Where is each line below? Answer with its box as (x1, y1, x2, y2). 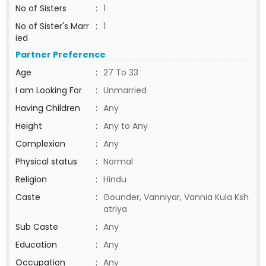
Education (15, 239, 57, 251)
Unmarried (103, 84, 147, 96)
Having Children (15, 102, 80, 114)
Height (15, 120, 42, 132)
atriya (103, 203, 127, 215)
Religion (15, 173, 47, 185)
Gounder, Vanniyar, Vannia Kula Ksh (103, 191, 249, 203)
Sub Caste (15, 221, 58, 233)
